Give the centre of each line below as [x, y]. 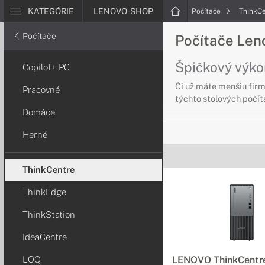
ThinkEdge [44, 192]
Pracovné [41, 90]
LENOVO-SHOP [123, 11]
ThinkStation [49, 214]
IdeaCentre [45, 237]
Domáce [39, 112]
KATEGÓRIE [51, 11]
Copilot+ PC [46, 67]
